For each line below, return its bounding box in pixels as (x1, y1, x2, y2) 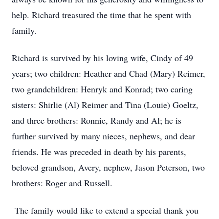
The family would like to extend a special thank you (12, 204, 198, 216)
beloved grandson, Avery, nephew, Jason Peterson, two (12, 161, 205, 173)
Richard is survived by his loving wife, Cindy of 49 (12, 52, 193, 64)
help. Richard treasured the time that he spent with (12, 9, 191, 21)
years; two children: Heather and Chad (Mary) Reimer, (12, 67, 205, 79)
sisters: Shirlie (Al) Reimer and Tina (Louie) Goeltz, (12, 99, 198, 110)
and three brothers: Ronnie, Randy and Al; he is (12, 114, 181, 126)
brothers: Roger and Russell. (12, 177, 112, 189)
